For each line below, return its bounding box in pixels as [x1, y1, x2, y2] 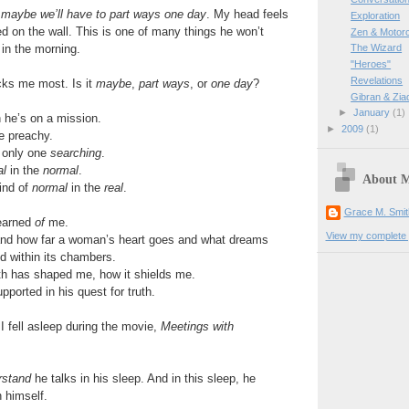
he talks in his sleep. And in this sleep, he [30, 371, 256, 385]
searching [49, 145, 101, 160]
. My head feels [205, 6, 288, 21]
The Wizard [351, 42, 403, 54]
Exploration [351, 9, 401, 21]
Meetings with [160, 319, 234, 333]
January [352, 107, 393, 119]
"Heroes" [351, 58, 392, 69]
